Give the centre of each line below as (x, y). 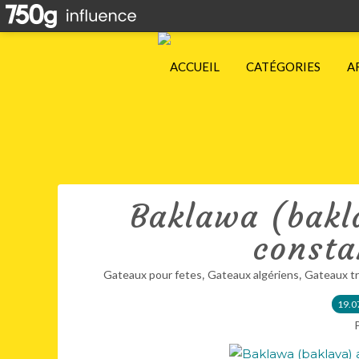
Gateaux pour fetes (152, 274)
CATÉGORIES (283, 67)
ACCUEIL (195, 67)
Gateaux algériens (253, 274)
